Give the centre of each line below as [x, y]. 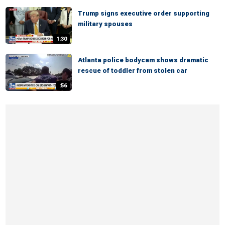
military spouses [105, 24]
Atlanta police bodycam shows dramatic [143, 60]
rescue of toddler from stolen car [133, 71]
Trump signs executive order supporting [144, 13]
